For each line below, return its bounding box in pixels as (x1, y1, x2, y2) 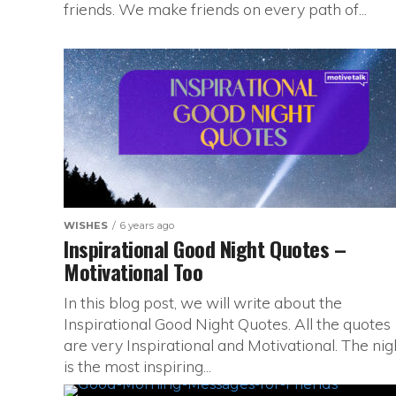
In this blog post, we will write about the (64, 293, 342, 312)
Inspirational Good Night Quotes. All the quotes (64, 314, 391, 333)
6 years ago (120, 219, 174, 232)
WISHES (64, 219, 108, 232)
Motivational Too (64, 255, 203, 287)
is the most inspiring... (64, 356, 211, 376)
